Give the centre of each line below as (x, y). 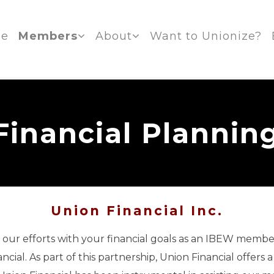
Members (48, 36)
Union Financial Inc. (137, 211)
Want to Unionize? (206, 36)
